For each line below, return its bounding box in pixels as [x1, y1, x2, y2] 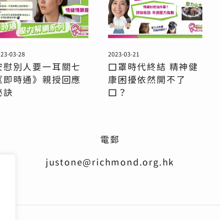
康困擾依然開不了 [108, 75, 186, 84]
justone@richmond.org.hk [45, 158, 175, 167]
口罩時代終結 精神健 [108, 62, 199, 72]
